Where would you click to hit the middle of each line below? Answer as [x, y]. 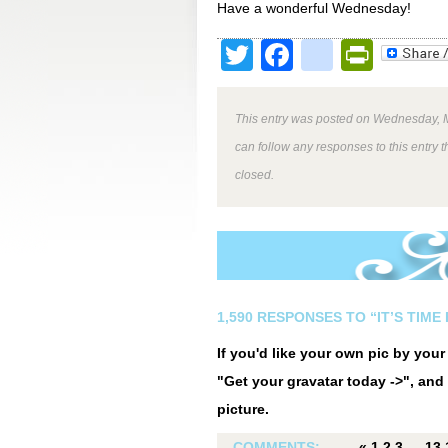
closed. [254, 174]
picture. [243, 409]
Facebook [364, 55]
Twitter [300, 55]
